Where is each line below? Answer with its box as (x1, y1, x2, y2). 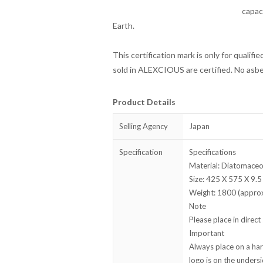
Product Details (113, 97, 176, 107)
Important (189, 228, 224, 238)
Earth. (113, 21, 134, 31)
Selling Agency (119, 122, 168, 131)
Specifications (189, 147, 236, 157)
